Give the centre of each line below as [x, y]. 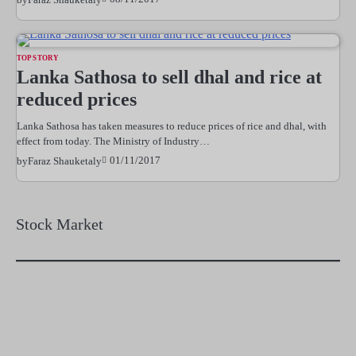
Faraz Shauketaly [65, 161]
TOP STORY [38, 58]
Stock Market [60, 224]
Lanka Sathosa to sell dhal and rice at [169, 77]
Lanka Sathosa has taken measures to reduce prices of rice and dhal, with [172, 126]
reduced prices [77, 99]
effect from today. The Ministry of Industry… [113, 141]
